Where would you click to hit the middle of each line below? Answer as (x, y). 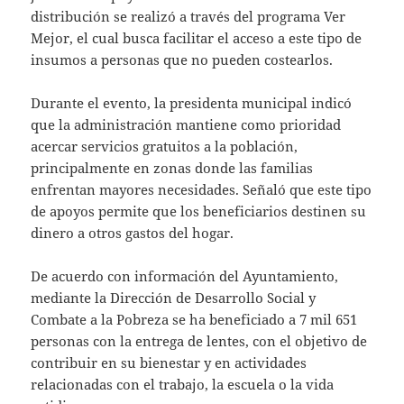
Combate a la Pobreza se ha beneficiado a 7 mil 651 (194, 319)
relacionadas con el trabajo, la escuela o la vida (183, 384)
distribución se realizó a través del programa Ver (188, 16)
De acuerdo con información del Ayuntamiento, (185, 275)
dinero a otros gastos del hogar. (133, 232)
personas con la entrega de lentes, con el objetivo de (199, 340)
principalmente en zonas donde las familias (172, 167)
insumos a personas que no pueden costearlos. (182, 59)
